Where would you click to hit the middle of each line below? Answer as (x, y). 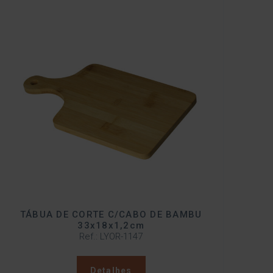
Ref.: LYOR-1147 (111, 237)
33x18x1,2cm (111, 226)
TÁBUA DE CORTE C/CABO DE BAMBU (111, 215)
